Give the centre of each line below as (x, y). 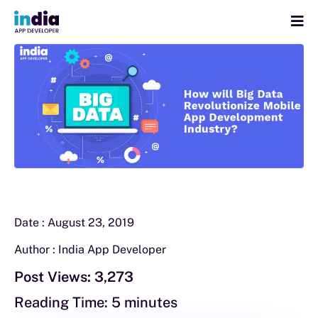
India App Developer (112, 249)
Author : (36, 249)
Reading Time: (61, 302)
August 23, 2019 (91, 222)
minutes (151, 302)
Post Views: (53, 276)
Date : (31, 222)
